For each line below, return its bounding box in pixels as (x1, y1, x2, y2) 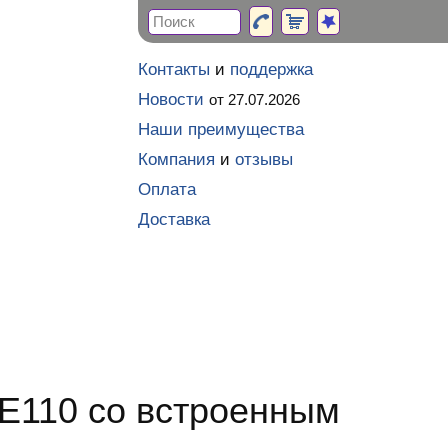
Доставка (138, 210, 210, 229)
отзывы (235, 150, 293, 169)
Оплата (138, 180, 196, 199)
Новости (138, 90, 204, 109)
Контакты (138, 60, 210, 79)
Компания (138, 150, 215, 169)
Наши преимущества (138, 120, 304, 139)
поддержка (230, 60, 313, 79)
